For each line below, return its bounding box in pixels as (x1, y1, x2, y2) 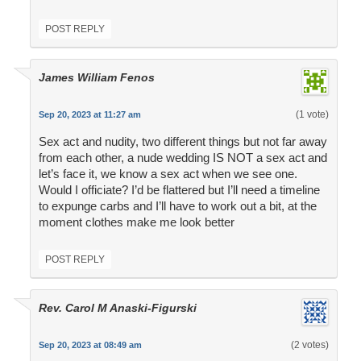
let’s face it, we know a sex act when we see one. (38, 167, 297, 181)
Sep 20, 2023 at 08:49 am (38, 340, 142, 351)
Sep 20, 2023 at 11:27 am (38, 110, 141, 120)
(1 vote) (295, 109, 329, 121)
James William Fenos (38, 71, 155, 85)
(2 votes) (290, 339, 329, 351)
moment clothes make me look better (38, 215, 234, 230)
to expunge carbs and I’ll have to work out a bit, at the (38, 199, 317, 214)
